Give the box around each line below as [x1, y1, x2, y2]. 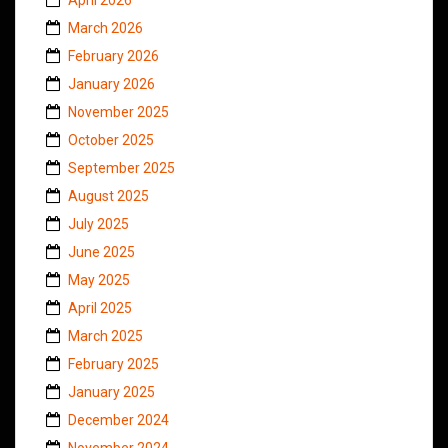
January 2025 [68, 383, 155, 400]
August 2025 [68, 187, 149, 204]
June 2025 [68, 243, 135, 260]
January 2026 [68, 75, 155, 92]
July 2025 [68, 215, 129, 232]
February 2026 [68, 47, 159, 64]
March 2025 [68, 327, 143, 344]
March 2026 [68, 19, 143, 36]
